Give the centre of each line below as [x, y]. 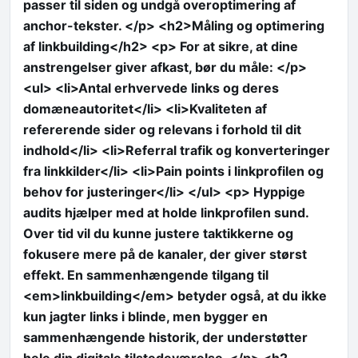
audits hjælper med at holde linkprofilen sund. [166, 212]
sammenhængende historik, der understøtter [165, 337]
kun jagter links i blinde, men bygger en [145, 316]
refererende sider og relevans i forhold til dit [162, 129]
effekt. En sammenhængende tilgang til [146, 274]
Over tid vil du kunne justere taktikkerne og [158, 233]
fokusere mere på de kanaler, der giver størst [165, 254]
